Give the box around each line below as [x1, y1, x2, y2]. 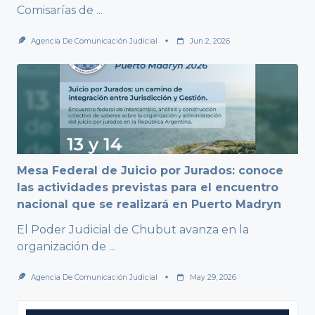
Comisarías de [17, 3, 94, 17]
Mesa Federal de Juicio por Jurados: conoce [17, 163, 283, 177]
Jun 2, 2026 [189, 36, 230, 46]
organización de [17, 239, 106, 253]
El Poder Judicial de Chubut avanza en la [17, 222, 249, 236]
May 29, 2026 [189, 272, 236, 282]
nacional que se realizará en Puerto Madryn [17, 197, 281, 211]
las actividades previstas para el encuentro [17, 180, 278, 194]
